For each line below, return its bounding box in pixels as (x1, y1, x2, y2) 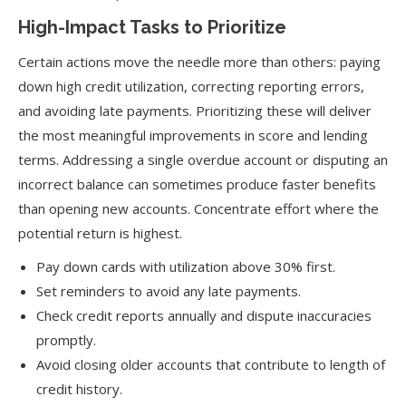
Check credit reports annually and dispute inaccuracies (36, 306, 372, 324)
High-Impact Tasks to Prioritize (18, 16, 286, 38)
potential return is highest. (18, 224, 182, 242)
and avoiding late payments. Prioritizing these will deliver (18, 101, 372, 120)
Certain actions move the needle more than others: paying (18, 53, 381, 71)
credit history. (36, 380, 122, 398)
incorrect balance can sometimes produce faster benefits (18, 175, 376, 193)
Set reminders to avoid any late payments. (36, 282, 301, 300)
